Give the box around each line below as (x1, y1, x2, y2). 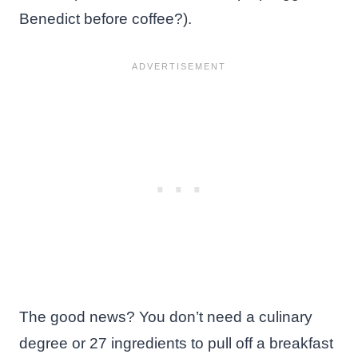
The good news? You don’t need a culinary (19, 308, 312, 325)
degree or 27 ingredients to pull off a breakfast (19, 334, 333, 352)
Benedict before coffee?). (19, 10, 192, 27)
